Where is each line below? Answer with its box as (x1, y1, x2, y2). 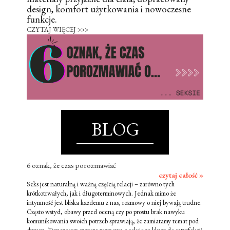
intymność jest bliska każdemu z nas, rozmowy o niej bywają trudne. (27, 198, 202, 207)
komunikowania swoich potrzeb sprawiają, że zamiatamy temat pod (27, 216, 199, 225)
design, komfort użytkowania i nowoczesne (27, 2, 191, 15)
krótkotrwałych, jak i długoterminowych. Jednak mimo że (27, 188, 176, 198)
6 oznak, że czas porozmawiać (27, 160, 116, 170)
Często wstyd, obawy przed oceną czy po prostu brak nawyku (27, 207, 185, 216)
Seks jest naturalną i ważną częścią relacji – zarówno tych (27, 179, 175, 188)
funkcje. (27, 12, 57, 26)
